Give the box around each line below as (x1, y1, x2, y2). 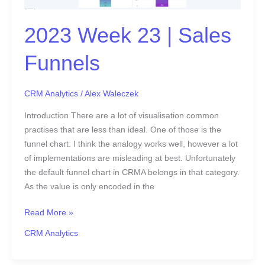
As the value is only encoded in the (24, 182, 154, 191)
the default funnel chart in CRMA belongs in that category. (24, 167, 240, 177)
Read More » (24, 208, 73, 218)
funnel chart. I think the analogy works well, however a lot (24, 139, 238, 148)
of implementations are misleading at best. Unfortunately (24, 153, 235, 163)
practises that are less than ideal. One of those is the (24, 125, 221, 134)
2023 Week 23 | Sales (24, 23, 231, 48)
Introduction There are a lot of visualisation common (24, 111, 219, 120)
